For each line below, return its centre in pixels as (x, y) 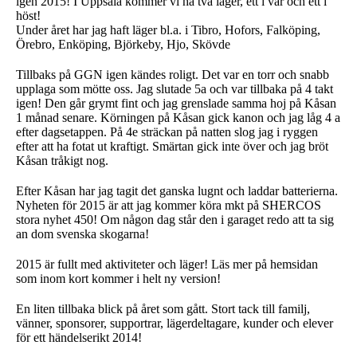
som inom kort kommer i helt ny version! (118, 279)
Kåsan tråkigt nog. (62, 161)
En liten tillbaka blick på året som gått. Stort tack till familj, (163, 309)
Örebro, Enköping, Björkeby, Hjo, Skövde (123, 44)
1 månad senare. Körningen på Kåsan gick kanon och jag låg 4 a (178, 118)
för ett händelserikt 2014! (79, 337)
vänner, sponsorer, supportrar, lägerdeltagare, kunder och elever (175, 323)
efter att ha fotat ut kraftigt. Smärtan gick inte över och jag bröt (172, 146)
